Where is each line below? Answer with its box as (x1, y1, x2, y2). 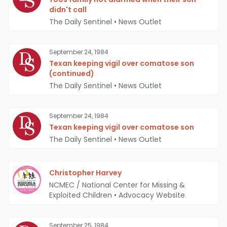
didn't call (49, 5, 87, 15)
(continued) (49, 68, 94, 79)
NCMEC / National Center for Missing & (49, 180, 185, 191)
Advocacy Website (119, 190, 185, 201)
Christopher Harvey (49, 168, 122, 178)
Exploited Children (49, 190, 112, 201)
